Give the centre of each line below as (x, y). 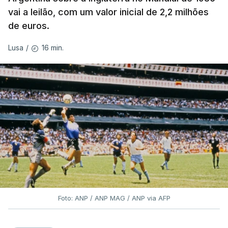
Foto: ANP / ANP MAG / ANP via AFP (114, 198)
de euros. (29, 25)
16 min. (53, 47)
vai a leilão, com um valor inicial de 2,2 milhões (108, 12)
